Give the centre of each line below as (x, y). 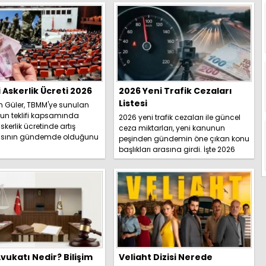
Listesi (133, 103)
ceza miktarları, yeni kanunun (172, 128)
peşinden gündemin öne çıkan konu (184, 138)
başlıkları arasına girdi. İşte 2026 (177, 149)
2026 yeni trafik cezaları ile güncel (180, 117)
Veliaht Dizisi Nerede (166, 257)
